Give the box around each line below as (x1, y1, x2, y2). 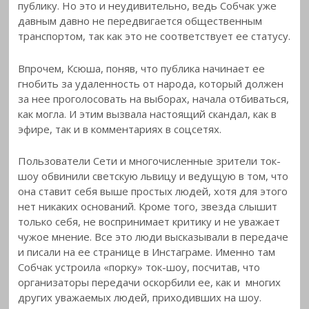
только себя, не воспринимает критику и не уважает (18, 215, 281, 229)
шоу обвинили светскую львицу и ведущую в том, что (18, 169, 289, 183)
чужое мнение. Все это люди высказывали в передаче (18, 230, 289, 244)
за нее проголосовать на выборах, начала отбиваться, (18, 91, 290, 106)
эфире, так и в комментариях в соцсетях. (18, 121, 222, 136)
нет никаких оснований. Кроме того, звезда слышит (18, 199, 278, 214)
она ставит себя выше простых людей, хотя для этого (18, 184, 288, 199)
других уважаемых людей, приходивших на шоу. (18, 290, 262, 305)
